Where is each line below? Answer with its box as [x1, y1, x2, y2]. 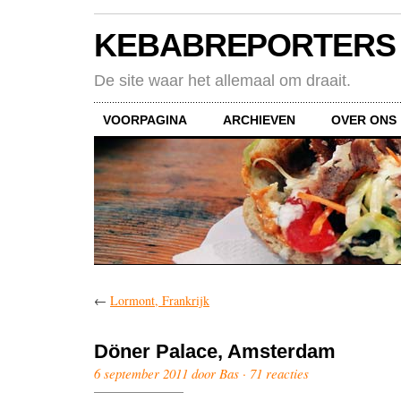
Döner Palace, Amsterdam [94, 339, 336, 363]
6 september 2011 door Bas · [94, 363, 250, 382]
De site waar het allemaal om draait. [94, 71, 351, 90]
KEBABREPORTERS [94, 27, 396, 64]
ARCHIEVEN [223, 112, 295, 127]
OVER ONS [331, 112, 397, 127]
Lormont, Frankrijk [110, 291, 209, 309]
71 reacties [250, 363, 309, 382]
